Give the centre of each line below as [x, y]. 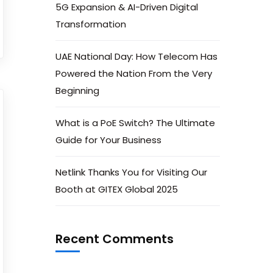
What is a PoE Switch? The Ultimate [135, 123]
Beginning [77, 90]
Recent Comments [115, 239]
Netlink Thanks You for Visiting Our [131, 172]
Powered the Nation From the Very [134, 73]
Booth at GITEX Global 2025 [117, 189]
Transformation [91, 24]
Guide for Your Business [108, 140]
